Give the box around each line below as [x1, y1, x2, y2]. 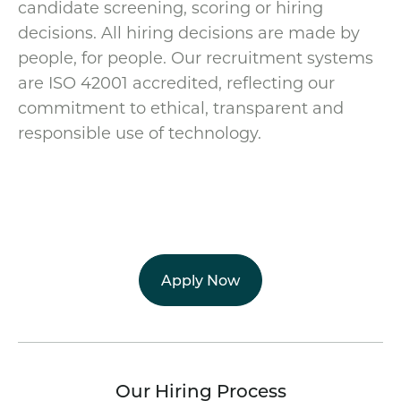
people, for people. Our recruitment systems [18, 46, 373, 68]
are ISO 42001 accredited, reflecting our [18, 71, 335, 93]
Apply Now [161, 269, 240, 289]
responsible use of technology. [18, 121, 261, 143]
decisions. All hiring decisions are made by [18, 21, 360, 43]
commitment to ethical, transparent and [18, 96, 344, 118]
